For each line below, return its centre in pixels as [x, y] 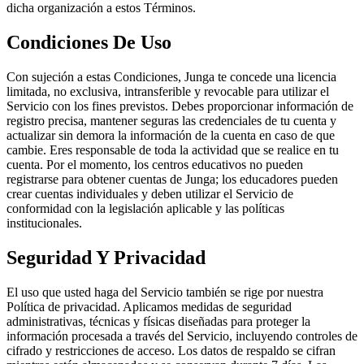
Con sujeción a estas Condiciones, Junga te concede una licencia [171, 77]
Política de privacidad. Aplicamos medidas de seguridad [149, 306]
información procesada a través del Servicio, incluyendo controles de [182, 336]
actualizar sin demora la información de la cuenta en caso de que [171, 136]
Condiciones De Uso [89, 43]
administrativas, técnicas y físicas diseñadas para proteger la [158, 321]
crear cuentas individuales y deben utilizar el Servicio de [150, 194]
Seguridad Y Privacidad [106, 257]
